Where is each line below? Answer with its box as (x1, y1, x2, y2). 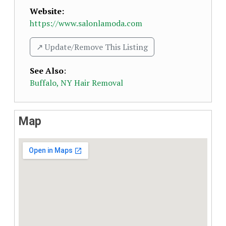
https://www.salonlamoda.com (30, 18, 142, 29)
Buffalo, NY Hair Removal (30, 77, 123, 88)
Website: (30, 6, 64, 17)
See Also (30, 65, 64, 76)
